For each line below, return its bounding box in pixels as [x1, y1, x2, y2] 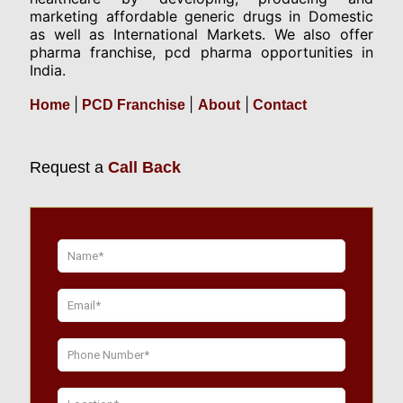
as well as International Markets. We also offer [30, 25, 373, 44]
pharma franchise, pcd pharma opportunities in [30, 43, 373, 62]
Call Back [103, 158, 181, 177]
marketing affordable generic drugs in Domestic [30, 7, 373, 26]
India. [30, 61, 66, 80]
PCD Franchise [78, 97, 189, 113]
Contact [249, 97, 307, 113]
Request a [30, 158, 103, 177]
